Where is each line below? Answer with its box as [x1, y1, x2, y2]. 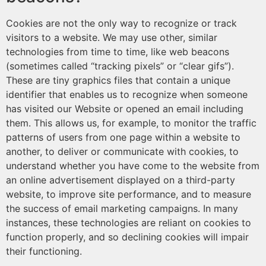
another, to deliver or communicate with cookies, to [6, 145, 239, 157]
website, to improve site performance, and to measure [6, 188, 251, 200]
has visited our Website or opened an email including [6, 103, 243, 115]
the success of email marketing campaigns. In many [6, 202, 238, 214]
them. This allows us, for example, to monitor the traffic [6, 117, 256, 129]
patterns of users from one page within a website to [6, 131, 240, 143]
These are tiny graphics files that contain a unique [6, 74, 230, 86]
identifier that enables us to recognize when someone [6, 88, 248, 100]
